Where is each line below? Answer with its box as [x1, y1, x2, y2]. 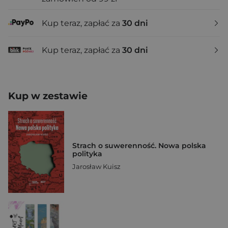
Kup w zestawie [8, 90, 88, 102]
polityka [72, 149, 102, 158]
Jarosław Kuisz [72, 162, 121, 170]
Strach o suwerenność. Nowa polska [72, 140, 206, 150]
